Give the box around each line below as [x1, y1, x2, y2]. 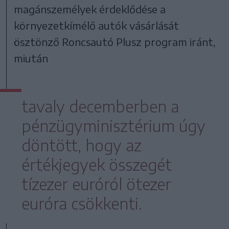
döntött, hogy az [21, 135, 142, 155]
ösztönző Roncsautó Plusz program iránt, [14, 35, 216, 48]
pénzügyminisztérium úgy [21, 116, 205, 135]
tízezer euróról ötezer [21, 174, 171, 194]
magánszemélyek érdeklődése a [14, 2, 166, 15]
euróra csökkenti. [21, 193, 142, 213]
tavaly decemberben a [21, 96, 179, 116]
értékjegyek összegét [21, 154, 172, 174]
